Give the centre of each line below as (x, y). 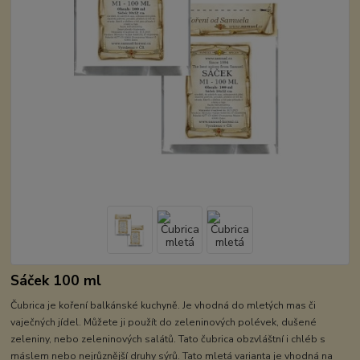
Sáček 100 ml (56, 281)
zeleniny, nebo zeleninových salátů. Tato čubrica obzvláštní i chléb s (168, 340)
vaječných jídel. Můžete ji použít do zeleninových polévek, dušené (164, 323)
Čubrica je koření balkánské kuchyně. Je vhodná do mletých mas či (164, 306)
